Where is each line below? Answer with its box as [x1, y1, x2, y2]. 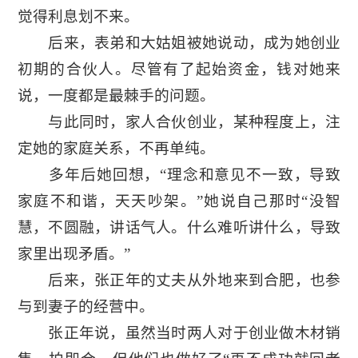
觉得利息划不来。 [17, 7, 139, 25]
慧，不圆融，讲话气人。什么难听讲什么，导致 [17, 218, 341, 236]
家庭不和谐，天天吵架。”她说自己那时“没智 [17, 192, 341, 209]
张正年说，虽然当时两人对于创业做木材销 [17, 324, 341, 341]
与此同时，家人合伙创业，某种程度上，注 [17, 113, 341, 130]
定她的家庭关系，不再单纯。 [17, 139, 215, 157]
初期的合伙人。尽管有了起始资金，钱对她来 [17, 60, 341, 78]
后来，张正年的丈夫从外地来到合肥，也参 [17, 271, 341, 288]
